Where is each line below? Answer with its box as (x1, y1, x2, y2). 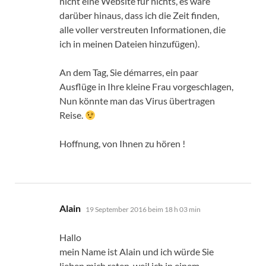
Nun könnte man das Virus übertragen (59, 94, 215, 106)
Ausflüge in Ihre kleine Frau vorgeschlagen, (59, 80, 233, 92)
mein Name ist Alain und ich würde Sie (59, 245, 214, 257)
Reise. (59, 109, 85, 121)
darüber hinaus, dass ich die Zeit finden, (59, 9, 219, 21)
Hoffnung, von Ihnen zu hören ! (59, 137, 185, 149)
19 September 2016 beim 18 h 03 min (85, 204, 201, 214)
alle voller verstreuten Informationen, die (59, 23, 226, 35)
